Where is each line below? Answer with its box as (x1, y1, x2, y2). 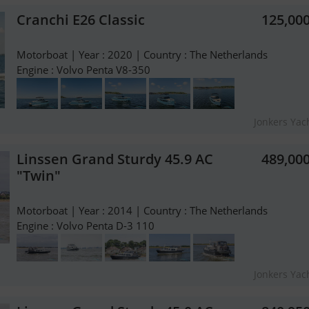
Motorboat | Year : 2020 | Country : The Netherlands (17, 48, 268, 62)
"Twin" (17, 166, 61, 186)
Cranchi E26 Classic (17, 10, 145, 30)
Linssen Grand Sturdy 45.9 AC (17, 150, 213, 169)
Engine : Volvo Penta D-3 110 (17, 219, 154, 233)
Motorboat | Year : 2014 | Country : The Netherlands (17, 203, 268, 218)
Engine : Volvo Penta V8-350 (17, 63, 150, 77)
